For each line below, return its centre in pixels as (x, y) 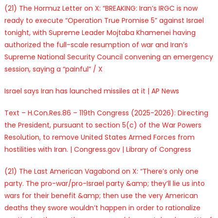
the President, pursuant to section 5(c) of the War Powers (103, 125)
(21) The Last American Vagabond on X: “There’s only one (101, 171)
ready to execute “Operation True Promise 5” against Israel (104, 20)
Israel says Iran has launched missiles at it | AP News (91, 91)
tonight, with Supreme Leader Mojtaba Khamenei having (100, 32)
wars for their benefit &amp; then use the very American (101, 195)
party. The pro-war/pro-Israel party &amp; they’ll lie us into (104, 183)
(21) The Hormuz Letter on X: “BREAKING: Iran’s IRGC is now (101, 8)
